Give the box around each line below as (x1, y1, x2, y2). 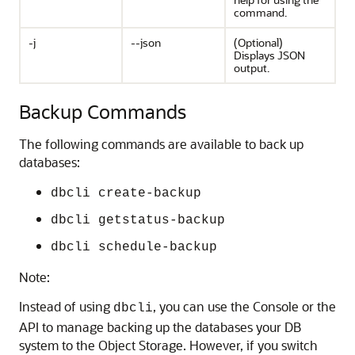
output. (234, 60, 269, 75)
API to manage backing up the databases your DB (19, 319, 301, 335)
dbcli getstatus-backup (51, 213, 225, 227)
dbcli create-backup (51, 186, 201, 200)
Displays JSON (234, 48, 305, 63)
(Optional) (234, 35, 283, 50)
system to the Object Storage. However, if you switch (19, 337, 318, 353)
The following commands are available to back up (19, 136, 303, 152)
